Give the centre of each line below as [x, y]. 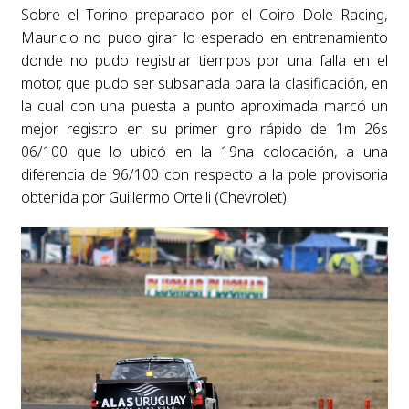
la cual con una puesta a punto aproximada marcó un [204, 106]
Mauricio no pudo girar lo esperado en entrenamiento [204, 38]
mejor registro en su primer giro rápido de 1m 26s [204, 129]
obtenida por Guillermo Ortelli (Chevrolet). [155, 198]
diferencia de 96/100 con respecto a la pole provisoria [204, 175]
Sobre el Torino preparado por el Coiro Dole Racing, [204, 15]
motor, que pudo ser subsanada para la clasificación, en [204, 84]
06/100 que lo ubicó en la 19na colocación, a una [204, 152]
